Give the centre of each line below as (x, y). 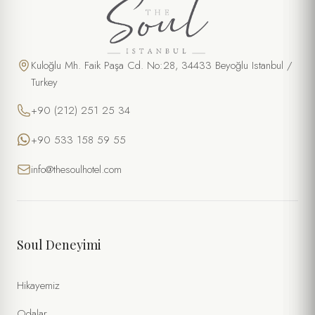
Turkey (44, 82)
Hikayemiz (38, 285)
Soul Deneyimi (59, 244)
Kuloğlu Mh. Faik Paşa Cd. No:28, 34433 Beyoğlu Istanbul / (161, 65)
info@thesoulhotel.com (76, 169)
